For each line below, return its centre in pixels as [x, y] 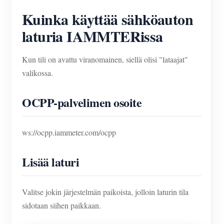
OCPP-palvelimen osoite [82, 102]
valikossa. [37, 72]
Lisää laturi [51, 161]
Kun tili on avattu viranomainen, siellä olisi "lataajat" [105, 59]
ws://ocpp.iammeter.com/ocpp [69, 132]
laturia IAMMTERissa [92, 36]
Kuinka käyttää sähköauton [107, 19]
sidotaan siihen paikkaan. [61, 205]
